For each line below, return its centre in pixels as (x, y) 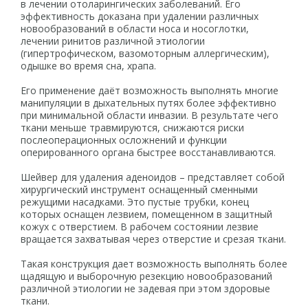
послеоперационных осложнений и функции (124, 140)
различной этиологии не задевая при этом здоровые (145, 288)
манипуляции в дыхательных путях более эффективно (148, 103)
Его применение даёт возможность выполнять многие (150, 90)
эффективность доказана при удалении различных (140, 16)
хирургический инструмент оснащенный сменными (139, 189)
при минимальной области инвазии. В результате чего (150, 115)
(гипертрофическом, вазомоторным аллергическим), (145, 53)
